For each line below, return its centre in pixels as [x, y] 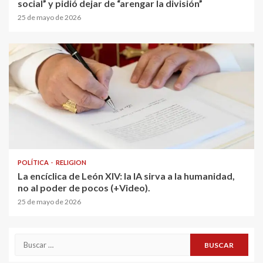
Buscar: [31, 240]
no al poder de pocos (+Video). [84, 188]
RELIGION [71, 163]
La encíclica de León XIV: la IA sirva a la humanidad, [126, 176]
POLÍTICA [34, 163]
